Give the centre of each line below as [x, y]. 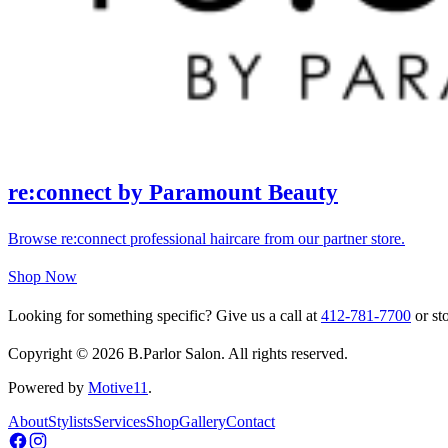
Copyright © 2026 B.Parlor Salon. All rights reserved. [178, 353]
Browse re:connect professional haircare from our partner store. [206, 238]
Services [119, 421]
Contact [250, 421]
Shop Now [42, 276]
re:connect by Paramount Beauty [173, 192]
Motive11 [118, 387]
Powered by [48, 387]
